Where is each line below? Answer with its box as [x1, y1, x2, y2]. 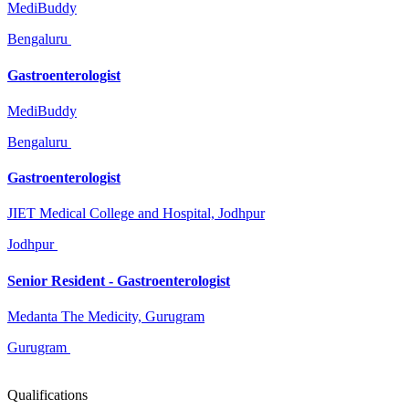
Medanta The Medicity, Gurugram [7, 308, 204, 324]
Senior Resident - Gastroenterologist [7, 272, 230, 288]
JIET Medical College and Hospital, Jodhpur [7, 205, 265, 222]
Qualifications [7, 386, 88, 403]
